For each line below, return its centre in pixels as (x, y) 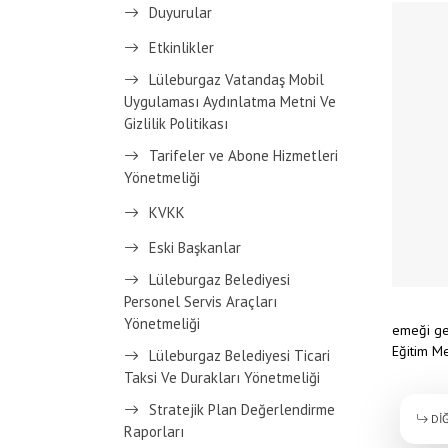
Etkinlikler (181, 47)
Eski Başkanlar (195, 247)
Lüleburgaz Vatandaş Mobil (236, 79)
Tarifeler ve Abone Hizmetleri (243, 155)
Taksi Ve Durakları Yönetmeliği (222, 377)
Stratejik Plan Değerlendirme (242, 409)
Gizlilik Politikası (176, 123)
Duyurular (180, 12)
